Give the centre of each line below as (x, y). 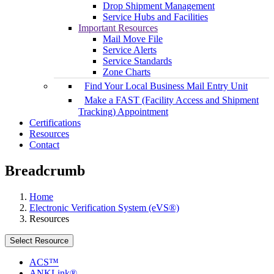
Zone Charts (127, 72)
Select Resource (39, 241)
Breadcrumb (45, 171)
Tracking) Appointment (123, 112)
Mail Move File (133, 39)
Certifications (55, 123)
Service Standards (137, 61)
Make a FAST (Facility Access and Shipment (172, 100)
